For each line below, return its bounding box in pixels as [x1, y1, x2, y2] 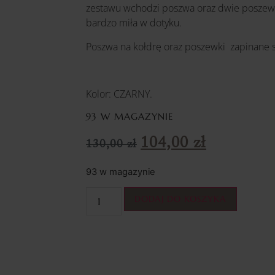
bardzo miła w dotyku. [86, 16, 182, 30]
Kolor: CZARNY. [86, 87, 152, 101]
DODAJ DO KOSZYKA [134, 193, 227, 205]
